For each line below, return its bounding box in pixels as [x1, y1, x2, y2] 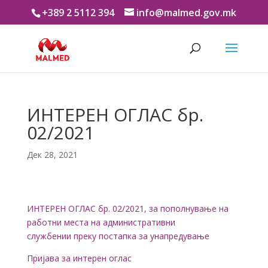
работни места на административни [26, 217, 175, 228]
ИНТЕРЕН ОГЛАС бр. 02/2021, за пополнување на [26, 203, 229, 214]
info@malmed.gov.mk [136, 6, 237, 19]
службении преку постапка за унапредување [26, 230, 209, 242]
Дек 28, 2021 [26, 149, 78, 160]
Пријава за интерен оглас [26, 252, 132, 264]
